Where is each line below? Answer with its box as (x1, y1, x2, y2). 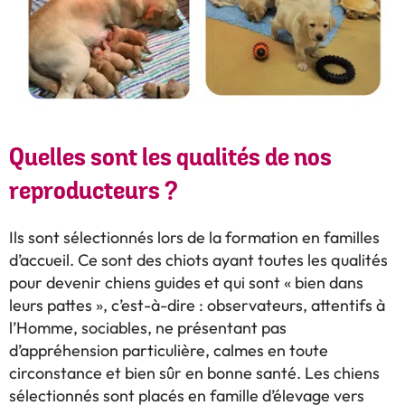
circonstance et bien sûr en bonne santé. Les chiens (9, 363, 380, 385)
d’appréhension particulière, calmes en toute (9, 340, 328, 363)
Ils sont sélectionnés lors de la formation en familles (9, 227, 380, 250)
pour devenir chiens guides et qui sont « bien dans (9, 272, 363, 295)
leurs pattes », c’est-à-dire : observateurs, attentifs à (9, 295, 385, 317)
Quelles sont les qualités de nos (9, 142, 332, 176)
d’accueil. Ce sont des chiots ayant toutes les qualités (9, 250, 388, 272)
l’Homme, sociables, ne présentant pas (9, 317, 287, 340)
